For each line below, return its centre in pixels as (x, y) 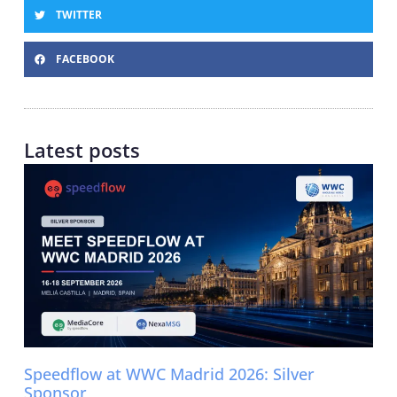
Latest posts (82, 150)
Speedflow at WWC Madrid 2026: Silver (169, 374)
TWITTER (78, 15)
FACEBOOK (85, 59)
